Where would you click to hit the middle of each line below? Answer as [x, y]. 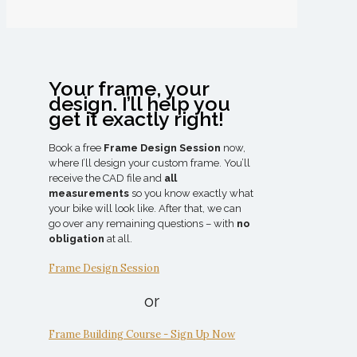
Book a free [76, 148]
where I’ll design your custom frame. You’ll [149, 163]
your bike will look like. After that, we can [145, 209]
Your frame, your [129, 89]
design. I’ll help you [139, 104]
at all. [118, 239]
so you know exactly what [191, 194]
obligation [76, 239]
